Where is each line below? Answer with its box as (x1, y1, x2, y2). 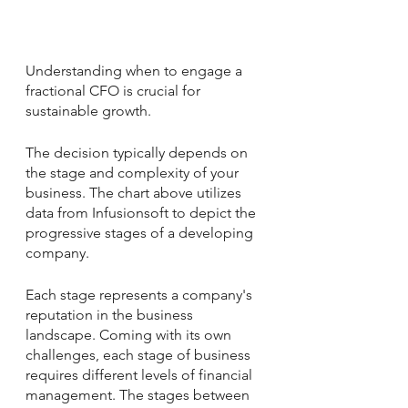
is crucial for (119, 82, 204, 100)
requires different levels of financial (25, 366, 256, 384)
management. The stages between (25, 386, 253, 404)
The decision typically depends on (25, 144, 251, 162)
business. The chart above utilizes (25, 184, 245, 202)
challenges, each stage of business (25, 346, 254, 364)
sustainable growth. (25, 102, 155, 120)
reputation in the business (25, 306, 197, 324)
